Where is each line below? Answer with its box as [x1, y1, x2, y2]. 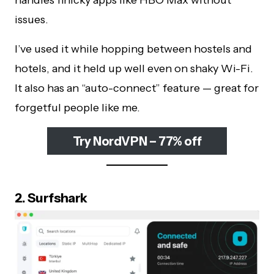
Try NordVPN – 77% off [72, 133, 202, 149]
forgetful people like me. [15, 101, 140, 115]
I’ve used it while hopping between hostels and [15, 42, 252, 56]
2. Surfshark [15, 190, 87, 206]
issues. [15, 13, 48, 27]
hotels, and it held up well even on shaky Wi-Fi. [15, 62, 253, 76]
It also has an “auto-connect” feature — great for [15, 81, 259, 95]
